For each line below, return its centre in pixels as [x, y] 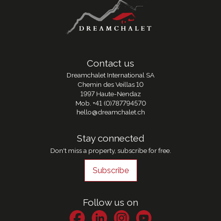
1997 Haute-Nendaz [110, 93]
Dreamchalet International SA [110, 75]
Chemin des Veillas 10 [110, 85]
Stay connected [110, 138]
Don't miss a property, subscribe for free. [110, 150]
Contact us [110, 63]
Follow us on [110, 202]
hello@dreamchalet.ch [110, 112]
